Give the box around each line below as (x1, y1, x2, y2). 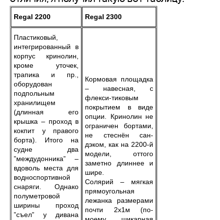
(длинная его (14, 108, 79, 116)
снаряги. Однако (14, 183, 79, 191)
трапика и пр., (14, 71, 79, 79)
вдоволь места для (14, 164, 79, 172)
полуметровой (14, 192, 60, 200)
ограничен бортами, (85, 122, 153, 130)
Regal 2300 (85, 13, 122, 21)
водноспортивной (14, 173, 70, 181)
